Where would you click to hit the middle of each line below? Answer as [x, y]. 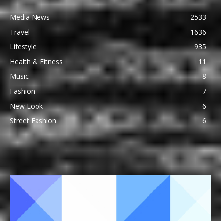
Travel [20, 32]
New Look [26, 106]
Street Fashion [33, 121]
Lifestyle [23, 47]
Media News [30, 17]
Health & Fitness [36, 62]
